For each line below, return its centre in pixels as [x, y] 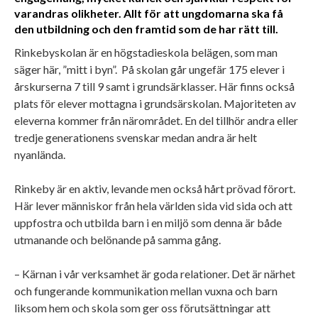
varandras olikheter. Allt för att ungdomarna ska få [149, 13]
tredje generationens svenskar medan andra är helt [136, 137]
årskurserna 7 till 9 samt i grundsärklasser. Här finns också [154, 86]
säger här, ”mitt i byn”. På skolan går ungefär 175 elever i [149, 69]
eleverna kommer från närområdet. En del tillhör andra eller [156, 120]
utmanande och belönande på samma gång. [119, 239]
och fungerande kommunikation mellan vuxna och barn [146, 290]
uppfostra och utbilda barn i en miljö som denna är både [148, 222]
